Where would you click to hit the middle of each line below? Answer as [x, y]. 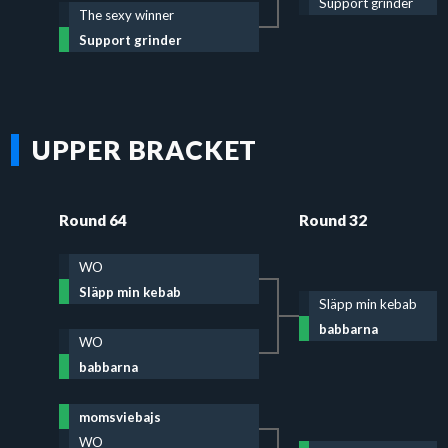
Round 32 [332, 219]
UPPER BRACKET [144, 150]
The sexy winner [126, 15]
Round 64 [92, 219]
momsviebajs [119, 416]
